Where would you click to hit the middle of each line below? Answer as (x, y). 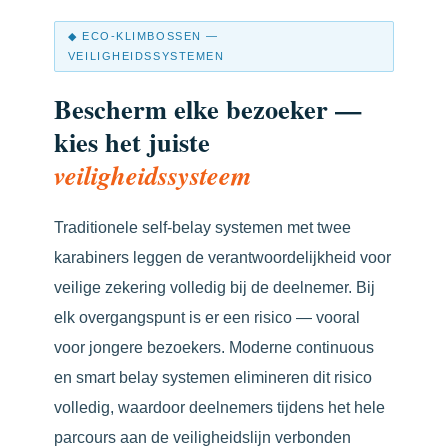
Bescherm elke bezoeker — (207, 108)
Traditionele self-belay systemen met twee (202, 226)
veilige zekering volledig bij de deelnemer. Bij (214, 286)
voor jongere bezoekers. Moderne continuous (214, 346)
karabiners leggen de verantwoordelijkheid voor (222, 256)
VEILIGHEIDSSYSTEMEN (146, 56)
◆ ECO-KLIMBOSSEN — (143, 36)
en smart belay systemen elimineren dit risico (213, 376)
